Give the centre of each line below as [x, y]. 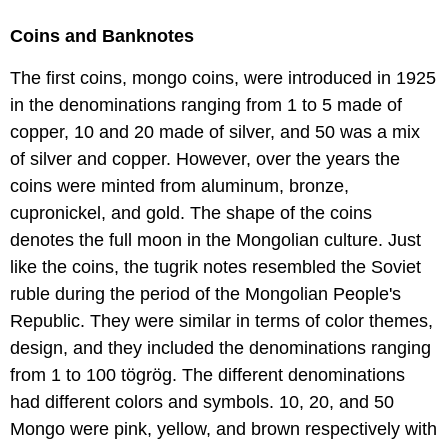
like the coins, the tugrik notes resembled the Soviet [215, 267]
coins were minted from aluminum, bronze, [179, 186]
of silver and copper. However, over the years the [205, 159]
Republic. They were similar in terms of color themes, [221, 321]
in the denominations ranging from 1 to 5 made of [206, 105]
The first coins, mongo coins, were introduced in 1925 [223, 78]
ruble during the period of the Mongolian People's [205, 294]
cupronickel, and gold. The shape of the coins [191, 213]
